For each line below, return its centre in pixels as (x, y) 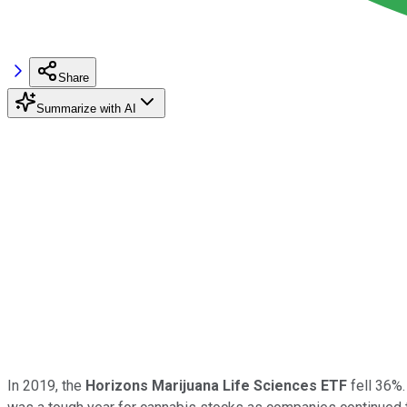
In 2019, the (46, 385)
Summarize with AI (86, 108)
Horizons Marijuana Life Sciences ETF (218, 385)
